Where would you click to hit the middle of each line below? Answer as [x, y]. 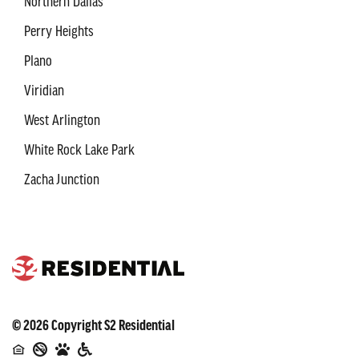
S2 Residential [139, 326]
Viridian [44, 91]
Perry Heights [59, 32]
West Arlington [62, 121]
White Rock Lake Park [79, 150]
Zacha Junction [62, 180]
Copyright [77, 326]
